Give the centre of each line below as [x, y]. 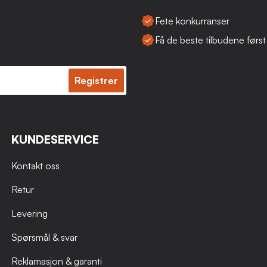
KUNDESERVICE [55, 139]
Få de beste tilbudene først [210, 40]
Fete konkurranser [192, 21]
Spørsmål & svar [44, 237]
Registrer [96, 80]
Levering [29, 213]
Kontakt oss [35, 165]
